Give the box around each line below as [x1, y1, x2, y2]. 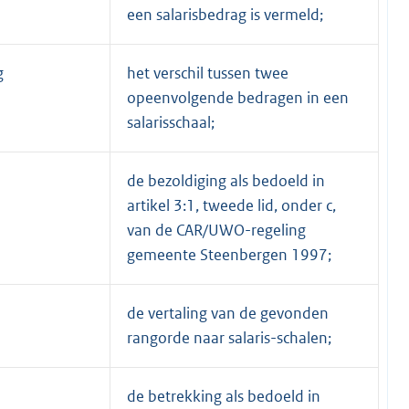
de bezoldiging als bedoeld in [127, 170, 325, 191]
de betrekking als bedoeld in [127, 385, 320, 406]
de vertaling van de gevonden [127, 302, 329, 323]
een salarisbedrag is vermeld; [127, 4, 323, 25]
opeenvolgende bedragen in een [127, 87, 349, 108]
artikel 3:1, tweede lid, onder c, [127, 194, 336, 215]
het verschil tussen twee [127, 62, 288, 83]
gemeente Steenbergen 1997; [127, 244, 331, 265]
